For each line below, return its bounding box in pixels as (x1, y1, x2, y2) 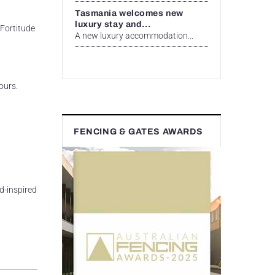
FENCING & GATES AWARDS (74, 126, 203, 136)
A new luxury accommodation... (75, 30, 193, 41)
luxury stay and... (75, 19, 151, 29)
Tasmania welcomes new (75, 8, 184, 18)
